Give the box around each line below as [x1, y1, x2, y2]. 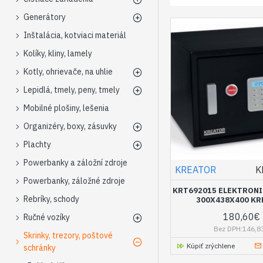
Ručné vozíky [23, 212, 70, 222]
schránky [23, 242, 56, 253]
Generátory [23, 12, 66, 22]
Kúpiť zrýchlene [186, 241, 235, 251]
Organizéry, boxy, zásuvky [23, 121, 117, 131]
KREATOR [175, 164, 216, 176]
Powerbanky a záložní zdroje [23, 157, 127, 168]
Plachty [23, 139, 51, 150]
